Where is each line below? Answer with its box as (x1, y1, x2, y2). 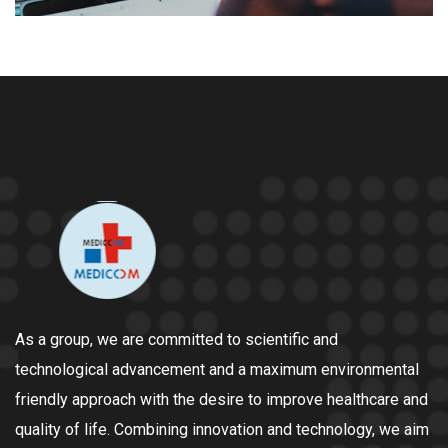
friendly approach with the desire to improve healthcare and (15, 389, 428, 409)
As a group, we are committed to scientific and (15, 329, 338, 349)
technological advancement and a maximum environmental (15, 359, 419, 379)
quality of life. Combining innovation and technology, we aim (15, 419, 429, 439)
